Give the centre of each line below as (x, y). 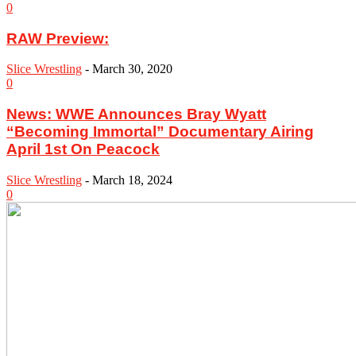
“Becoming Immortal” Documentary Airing (160, 132)
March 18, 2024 (132, 180)
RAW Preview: (58, 38)
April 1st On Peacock (83, 149)
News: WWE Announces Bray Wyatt (136, 114)
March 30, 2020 (132, 69)
